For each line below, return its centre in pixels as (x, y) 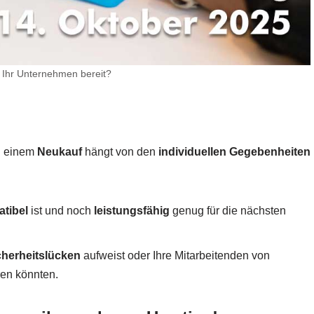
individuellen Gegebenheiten (234, 152)
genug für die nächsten (228, 211)
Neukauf (60, 152)
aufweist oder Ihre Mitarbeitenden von (175, 256)
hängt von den (120, 152)
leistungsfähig (132, 211)
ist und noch (61, 211)
